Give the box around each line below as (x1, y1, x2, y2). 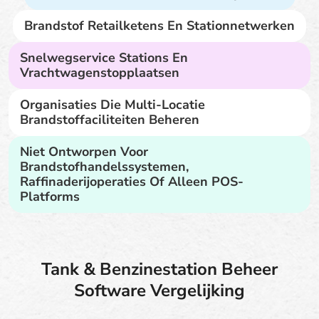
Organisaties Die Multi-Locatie (20, 95, 205, 113)
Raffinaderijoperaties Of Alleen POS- (20, 172, 244, 190)
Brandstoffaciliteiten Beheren (20, 110, 199, 128)
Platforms (20, 187, 80, 205)
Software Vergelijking (74, 278, 245, 302)
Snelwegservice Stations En (20, 48, 188, 66)
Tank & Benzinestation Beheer (41, 257, 278, 281)
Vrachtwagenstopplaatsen (20, 63, 179, 81)
